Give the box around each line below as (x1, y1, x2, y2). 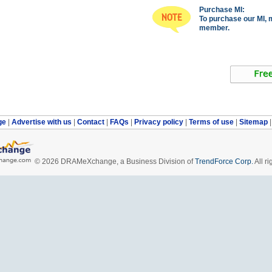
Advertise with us (11, 117, 73, 126)
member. (199, 23, 229, 32)
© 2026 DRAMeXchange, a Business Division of (35, 157, 195, 166)
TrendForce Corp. (195, 157, 253, 166)
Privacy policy (134, 117, 185, 126)
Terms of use (188, 117, 236, 126)
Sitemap (239, 117, 270, 126)
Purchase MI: (199, 5, 245, 14)
